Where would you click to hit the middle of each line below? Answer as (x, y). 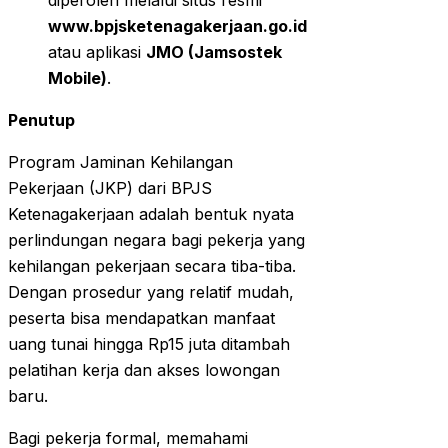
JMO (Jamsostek (214, 52)
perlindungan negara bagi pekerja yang (156, 240)
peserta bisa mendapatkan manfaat (141, 318)
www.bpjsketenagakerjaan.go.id (177, 26)
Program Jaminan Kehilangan (120, 162)
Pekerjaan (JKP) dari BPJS (110, 188)
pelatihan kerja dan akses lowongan (144, 370)
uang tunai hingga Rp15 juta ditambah (149, 344)
